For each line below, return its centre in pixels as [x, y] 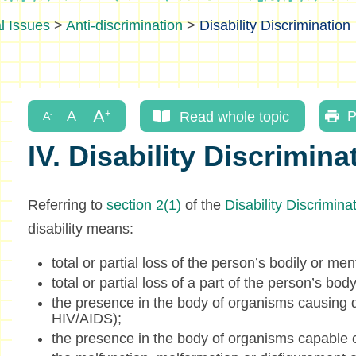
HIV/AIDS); [86, 319]
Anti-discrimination [124, 25]
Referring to [67, 205]
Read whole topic [234, 116]
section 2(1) [143, 205]
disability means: [80, 229]
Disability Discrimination [275, 25]
